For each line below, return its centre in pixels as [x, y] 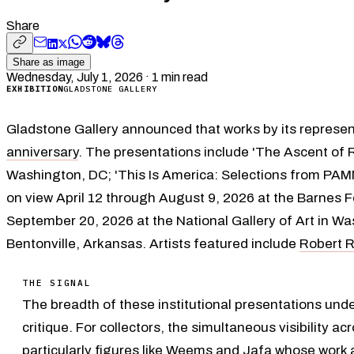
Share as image [49, 62]
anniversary [42, 152]
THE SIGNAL [57, 282]
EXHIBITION [35, 88]
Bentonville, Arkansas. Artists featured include [153, 243]
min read [183, 77]
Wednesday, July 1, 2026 [75, 77]
